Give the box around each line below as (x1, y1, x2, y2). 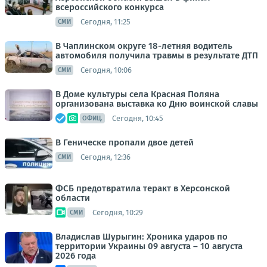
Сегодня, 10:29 (92, 207, 143, 217)
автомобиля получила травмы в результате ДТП (55, 50, 258, 61)
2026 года (55, 250, 96, 261)
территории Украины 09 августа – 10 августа (55, 241, 243, 252)
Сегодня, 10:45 (112, 113, 163, 123)
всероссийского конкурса (55, 2, 164, 13)
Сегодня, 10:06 (80, 65, 132, 74)
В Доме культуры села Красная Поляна (55, 89, 219, 100)
